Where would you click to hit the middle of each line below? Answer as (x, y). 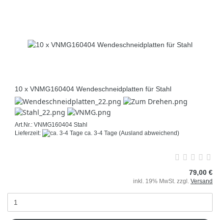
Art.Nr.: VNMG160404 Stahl (51, 124)
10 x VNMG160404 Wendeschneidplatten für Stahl (93, 89)
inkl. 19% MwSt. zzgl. (162, 181)
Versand (202, 181)
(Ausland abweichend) (149, 133)
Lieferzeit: (28, 133)
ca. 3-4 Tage (100, 133)
